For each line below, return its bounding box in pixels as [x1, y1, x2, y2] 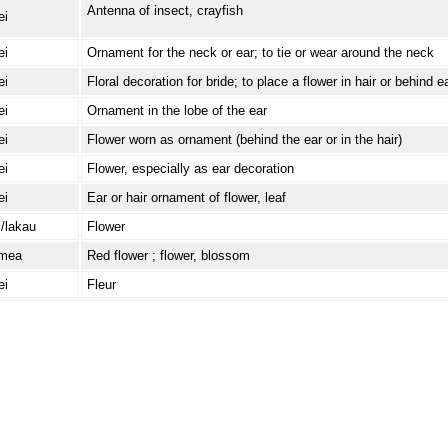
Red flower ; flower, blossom [86, 247, 250, 263]
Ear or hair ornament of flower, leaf [86, 189, 286, 205]
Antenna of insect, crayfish [86, 2, 243, 18]
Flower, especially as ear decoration [86, 160, 294, 176]
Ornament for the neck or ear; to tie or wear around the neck [86, 44, 434, 60]
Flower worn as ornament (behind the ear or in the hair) [86, 131, 402, 147]
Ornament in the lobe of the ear [86, 102, 267, 118]
